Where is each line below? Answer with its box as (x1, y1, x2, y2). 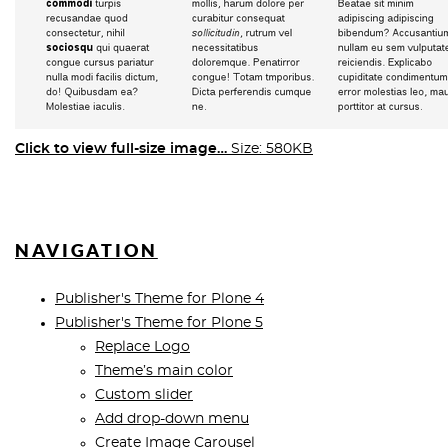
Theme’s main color (95, 364, 233, 378)
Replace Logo (95, 340, 190, 354)
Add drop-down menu (95, 412, 249, 426)
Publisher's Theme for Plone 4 (55, 292, 264, 306)
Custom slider (95, 388, 193, 402)
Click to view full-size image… (15, 142, 227, 156)
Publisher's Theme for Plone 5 (55, 316, 263, 330)
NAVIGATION (15, 240, 158, 261)
